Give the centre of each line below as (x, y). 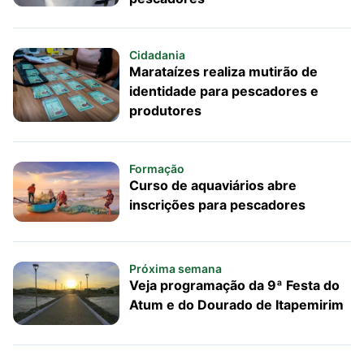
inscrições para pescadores (217, 204)
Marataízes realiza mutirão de (223, 71)
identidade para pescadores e (223, 91)
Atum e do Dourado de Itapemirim (236, 304)
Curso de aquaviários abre (212, 185)
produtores (165, 110)
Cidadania (157, 54)
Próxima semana (175, 268)
